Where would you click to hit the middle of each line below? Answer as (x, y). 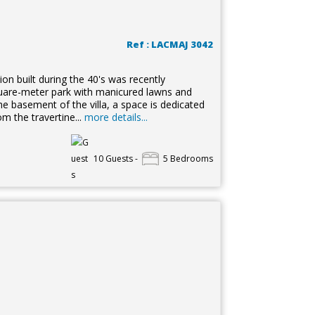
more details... (116, 117)
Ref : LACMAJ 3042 (169, 44)
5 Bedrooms (188, 159)
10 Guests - (115, 159)
